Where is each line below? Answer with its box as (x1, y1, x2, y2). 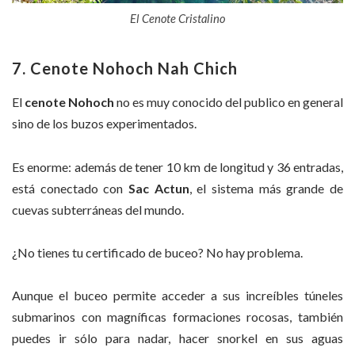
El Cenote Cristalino (130, 11, 225, 26)
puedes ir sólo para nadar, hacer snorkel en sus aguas (12, 330, 343, 346)
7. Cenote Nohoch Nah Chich (12, 59, 238, 78)
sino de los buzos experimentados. (12, 116, 197, 132)
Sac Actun (128, 180, 189, 196)
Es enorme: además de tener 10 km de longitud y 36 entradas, (12, 158, 343, 174)
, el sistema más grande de (189, 180, 344, 196)
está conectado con (12, 180, 128, 196)
